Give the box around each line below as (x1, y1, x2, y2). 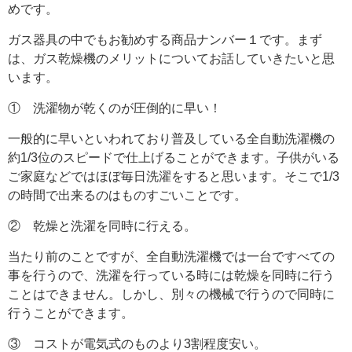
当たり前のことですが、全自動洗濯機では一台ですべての (8, 250, 335, 263)
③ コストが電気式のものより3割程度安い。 (8, 337, 266, 350)
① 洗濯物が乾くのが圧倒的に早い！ (8, 101, 222, 115)
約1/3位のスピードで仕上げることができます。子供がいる (8, 151, 339, 164)
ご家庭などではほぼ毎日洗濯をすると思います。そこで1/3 (8, 170, 339, 183)
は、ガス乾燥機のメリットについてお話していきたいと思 (8, 52, 335, 65)
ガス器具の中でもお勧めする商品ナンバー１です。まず (8, 33, 322, 46)
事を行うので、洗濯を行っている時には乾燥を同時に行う (8, 269, 335, 282)
